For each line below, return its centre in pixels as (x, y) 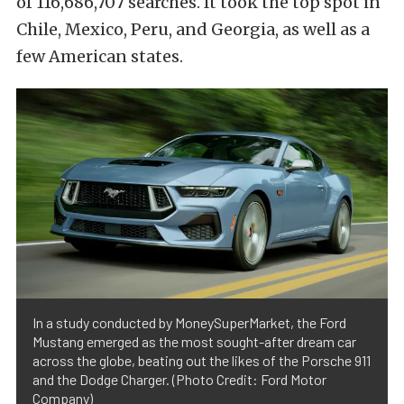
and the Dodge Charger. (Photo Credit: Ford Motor (179, 380)
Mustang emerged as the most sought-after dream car (194, 342)
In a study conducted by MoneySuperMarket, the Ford (189, 323)
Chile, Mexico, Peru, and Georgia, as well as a (193, 30)
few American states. (101, 57)
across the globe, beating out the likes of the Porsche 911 (202, 361)
